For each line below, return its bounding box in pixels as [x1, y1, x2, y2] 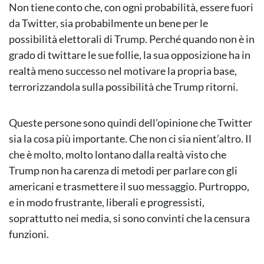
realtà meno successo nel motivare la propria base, [9, 64, 237, 78]
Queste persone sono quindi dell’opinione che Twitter [9, 116, 252, 130]
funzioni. [9, 227, 49, 241]
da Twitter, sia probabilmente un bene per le [9, 16, 208, 30]
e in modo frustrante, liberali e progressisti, [9, 196, 204, 209]
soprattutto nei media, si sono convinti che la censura [9, 212, 250, 225]
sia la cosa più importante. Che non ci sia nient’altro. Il [9, 132, 252, 146]
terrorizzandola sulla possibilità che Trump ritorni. [9, 80, 238, 94]
